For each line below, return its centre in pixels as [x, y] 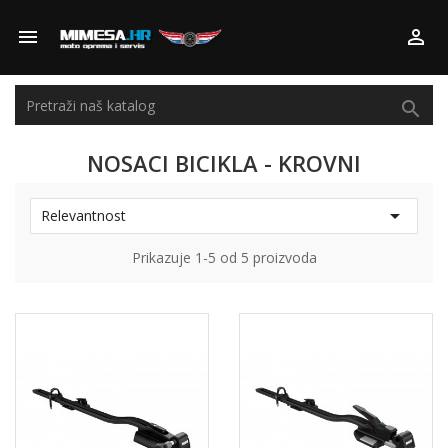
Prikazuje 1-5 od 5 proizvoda [224, 257]
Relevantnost [83, 215]
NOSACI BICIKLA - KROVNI [224, 163]
